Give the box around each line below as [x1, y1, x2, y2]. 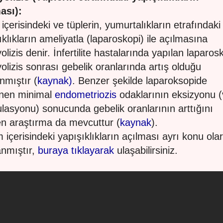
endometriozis [55, 89, 116, 100]
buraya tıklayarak [38, 145, 114, 156]
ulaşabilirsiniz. [114, 145, 178, 156]
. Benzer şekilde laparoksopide [72, 75, 207, 86]
